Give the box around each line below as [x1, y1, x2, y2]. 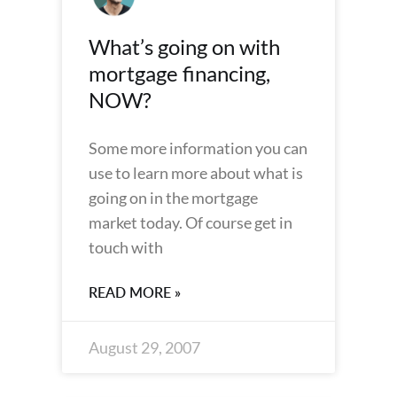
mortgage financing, [89, 60, 270, 86]
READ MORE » [89, 283, 181, 302]
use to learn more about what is [89, 163, 303, 183]
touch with [89, 237, 163, 257]
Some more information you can [89, 138, 307, 158]
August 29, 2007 [89, 338, 200, 357]
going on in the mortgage [89, 188, 258, 207]
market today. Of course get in [89, 213, 292, 232]
